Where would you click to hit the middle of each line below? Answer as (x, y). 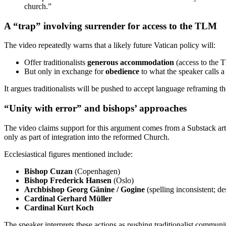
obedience (122, 72)
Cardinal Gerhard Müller (68, 198)
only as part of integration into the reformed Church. (87, 137)
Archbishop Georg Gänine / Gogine (84, 189)
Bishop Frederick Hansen (68, 180)
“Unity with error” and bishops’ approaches (95, 108)
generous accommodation (131, 63)
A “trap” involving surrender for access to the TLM (110, 26)
